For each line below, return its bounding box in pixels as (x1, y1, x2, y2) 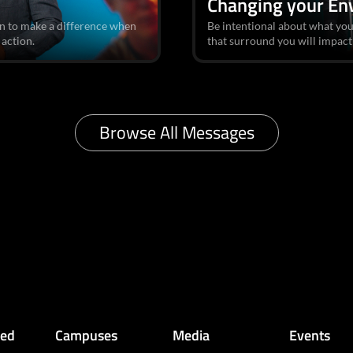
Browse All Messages (98, 118, 255, 146)
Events (288, 324, 330, 346)
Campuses (55, 324, 118, 346)
